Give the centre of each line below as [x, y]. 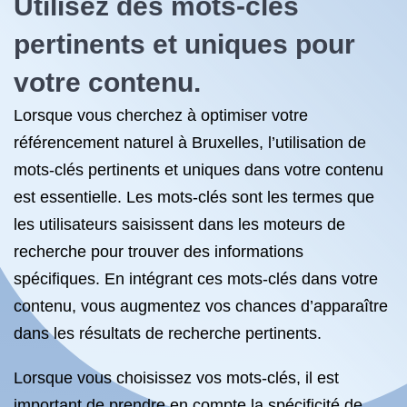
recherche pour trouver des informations [159, 252]
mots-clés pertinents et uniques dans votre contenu [199, 170]
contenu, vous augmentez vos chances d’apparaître [201, 306]
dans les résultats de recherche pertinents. [168, 333]
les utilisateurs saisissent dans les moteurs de [179, 224]
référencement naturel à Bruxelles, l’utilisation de [190, 143]
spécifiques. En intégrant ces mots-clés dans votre [196, 279]
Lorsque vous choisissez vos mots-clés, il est [176, 378]
